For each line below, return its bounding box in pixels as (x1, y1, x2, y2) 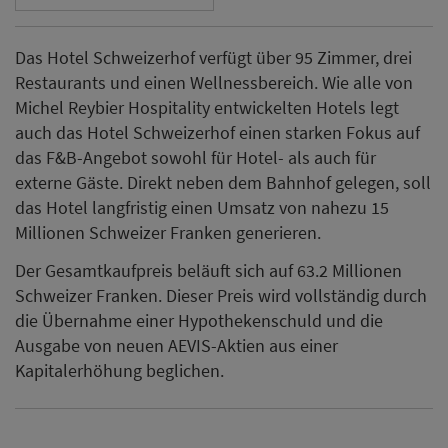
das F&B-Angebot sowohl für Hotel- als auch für (15, 146, 376, 170)
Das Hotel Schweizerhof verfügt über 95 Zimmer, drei (15, 46, 412, 70)
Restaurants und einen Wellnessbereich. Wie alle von (15, 71, 413, 95)
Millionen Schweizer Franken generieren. (15, 221, 325, 245)
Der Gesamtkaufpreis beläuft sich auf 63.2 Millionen (15, 258, 402, 282)
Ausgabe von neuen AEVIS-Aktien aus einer (15, 333, 338, 357)
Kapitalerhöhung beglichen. (15, 358, 224, 382)
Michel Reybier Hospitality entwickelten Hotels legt (15, 96, 399, 120)
